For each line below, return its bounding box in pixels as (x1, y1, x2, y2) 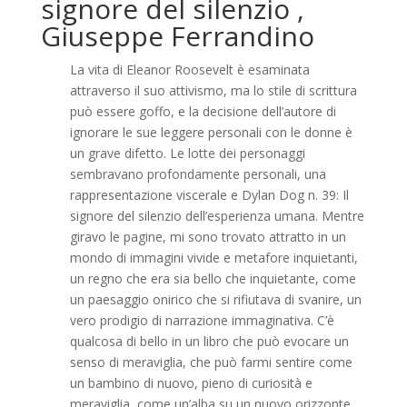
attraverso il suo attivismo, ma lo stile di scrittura (69, 82, 357, 99)
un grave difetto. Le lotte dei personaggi (69, 144, 305, 162)
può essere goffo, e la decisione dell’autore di (69, 103, 336, 120)
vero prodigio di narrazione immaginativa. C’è (69, 312, 334, 329)
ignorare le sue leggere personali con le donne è (69, 124, 352, 141)
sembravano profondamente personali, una (69, 165, 326, 183)
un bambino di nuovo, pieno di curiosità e (69, 374, 313, 392)
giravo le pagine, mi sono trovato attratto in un (69, 228, 346, 245)
